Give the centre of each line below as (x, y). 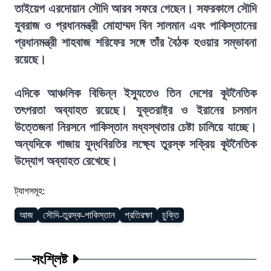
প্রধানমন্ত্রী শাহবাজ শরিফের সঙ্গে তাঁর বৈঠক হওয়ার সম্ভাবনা (135, 42)
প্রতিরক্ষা (139, 215)
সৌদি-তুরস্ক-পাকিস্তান (79, 215)
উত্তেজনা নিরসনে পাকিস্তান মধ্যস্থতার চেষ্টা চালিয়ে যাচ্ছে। (135, 127)
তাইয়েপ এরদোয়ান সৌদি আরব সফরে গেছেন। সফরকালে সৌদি (135, 8)
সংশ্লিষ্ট (50, 259)
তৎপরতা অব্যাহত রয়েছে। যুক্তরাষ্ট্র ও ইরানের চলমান (135, 110)
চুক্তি (171, 215)
